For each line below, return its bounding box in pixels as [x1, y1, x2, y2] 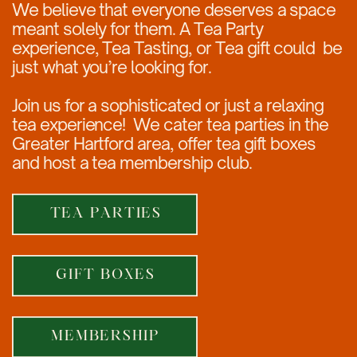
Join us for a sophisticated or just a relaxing [11, 95, 324, 116]
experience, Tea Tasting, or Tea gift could [11, 37, 316, 59]
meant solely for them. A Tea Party [11, 18, 263, 40]
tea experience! [11, 114, 126, 135]
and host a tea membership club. [11, 152, 252, 174]
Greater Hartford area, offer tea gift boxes [11, 133, 316, 155]
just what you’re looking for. [11, 57, 211, 78]
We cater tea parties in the [133, 114, 329, 135]
